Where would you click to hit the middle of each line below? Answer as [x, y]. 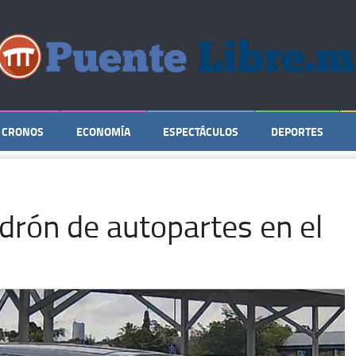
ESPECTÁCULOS [201, 132]
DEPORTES [297, 132]
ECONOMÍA [103, 132]
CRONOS [23, 132]
